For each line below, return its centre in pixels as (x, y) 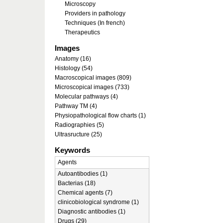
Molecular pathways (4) (86, 97)
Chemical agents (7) (85, 193)
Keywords (72, 150)
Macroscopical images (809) (93, 78)
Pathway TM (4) (76, 106)
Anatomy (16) (73, 59)
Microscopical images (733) (92, 87)
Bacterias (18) (77, 183)
